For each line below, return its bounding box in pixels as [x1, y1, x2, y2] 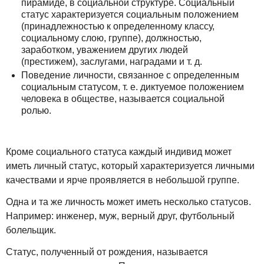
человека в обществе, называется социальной [21, 94, 225, 104]
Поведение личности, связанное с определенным [21, 70, 239, 81]
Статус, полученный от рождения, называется [6, 247, 208, 258]
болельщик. [6, 225, 56, 236]
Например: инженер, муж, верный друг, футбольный [6, 211, 235, 222]
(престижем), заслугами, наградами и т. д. [21, 57, 202, 67]
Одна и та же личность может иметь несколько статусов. [6, 197, 251, 207]
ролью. [21, 105, 51, 116]
